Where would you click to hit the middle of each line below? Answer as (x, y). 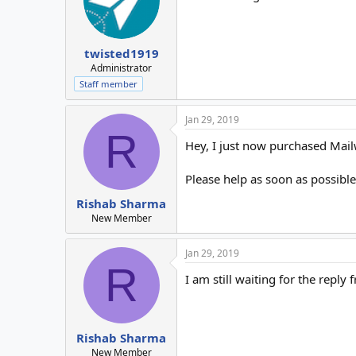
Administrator (121, 68)
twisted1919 (121, 53)
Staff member (108, 83)
